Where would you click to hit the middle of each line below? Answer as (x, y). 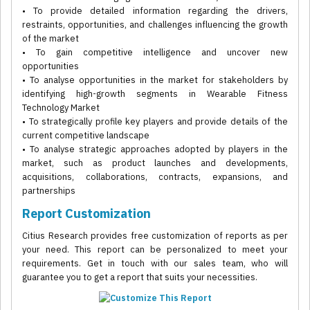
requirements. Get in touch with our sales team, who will (155, 264)
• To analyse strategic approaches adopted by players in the (155, 149)
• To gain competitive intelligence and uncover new (155, 53)
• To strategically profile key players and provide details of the (155, 122)
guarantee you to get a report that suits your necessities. (140, 277)
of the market (51, 39)
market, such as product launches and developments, (155, 163)
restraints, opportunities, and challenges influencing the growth (155, 25)
